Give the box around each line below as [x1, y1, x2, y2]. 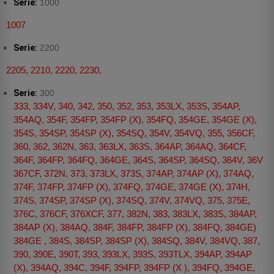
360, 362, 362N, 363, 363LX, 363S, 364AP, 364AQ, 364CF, [13, 141, 246, 152]
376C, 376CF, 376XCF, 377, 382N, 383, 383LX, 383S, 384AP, [13, 209, 257, 220]
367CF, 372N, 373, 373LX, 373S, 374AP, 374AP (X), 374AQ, [13, 168, 254, 179]
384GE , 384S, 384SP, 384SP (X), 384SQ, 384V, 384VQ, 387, [13, 235, 260, 246]
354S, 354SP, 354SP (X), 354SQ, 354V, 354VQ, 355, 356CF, [13, 128, 255, 139]
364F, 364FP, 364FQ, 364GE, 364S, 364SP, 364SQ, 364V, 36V [13, 155, 263, 166]
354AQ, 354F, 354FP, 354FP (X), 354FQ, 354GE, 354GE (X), [13, 114, 257, 125]
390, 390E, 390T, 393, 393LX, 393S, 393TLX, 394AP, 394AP [13, 249, 252, 260]
